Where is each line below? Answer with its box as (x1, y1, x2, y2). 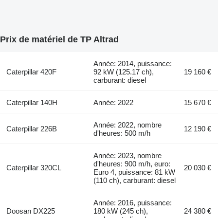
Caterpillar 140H (6, 98, 57, 107)
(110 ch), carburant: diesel (93, 176, 176, 184)
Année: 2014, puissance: (93, 59, 172, 68)
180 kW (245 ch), (93, 206, 148, 215)
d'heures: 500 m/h (93, 128, 151, 137)
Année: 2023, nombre (93, 151, 162, 160)
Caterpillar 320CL (6, 163, 61, 172)
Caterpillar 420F (6, 67, 56, 76)
